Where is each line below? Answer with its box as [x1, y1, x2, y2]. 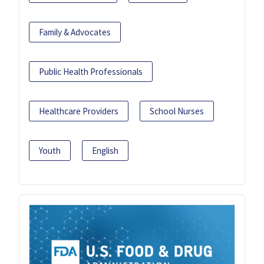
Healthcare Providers [39, 105, 118, 117]
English [92, 145, 118, 157]
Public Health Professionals [39, 66, 143, 78]
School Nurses [150, 105, 204, 117]
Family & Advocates [39, 27, 111, 38]
